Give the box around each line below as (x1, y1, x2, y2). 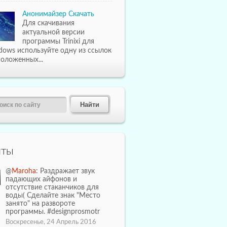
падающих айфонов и (6, 176, 77, 183)
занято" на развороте (6, 200, 75, 207)
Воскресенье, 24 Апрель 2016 (6, 219, 96, 225)
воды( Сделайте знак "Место (6, 192, 100, 199)
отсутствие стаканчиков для (6, 184, 99, 191)
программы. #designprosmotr (6, 208, 100, 215)
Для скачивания (22, 20, 74, 27)
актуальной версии (22, 29, 85, 36)
